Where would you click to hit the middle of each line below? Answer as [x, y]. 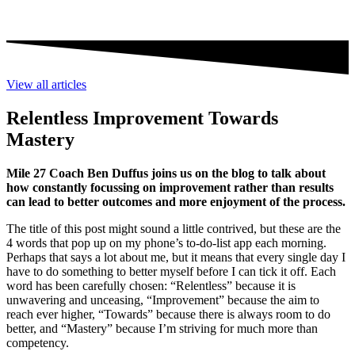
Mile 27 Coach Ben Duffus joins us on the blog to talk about [166, 173]
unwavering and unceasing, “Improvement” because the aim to [163, 300]
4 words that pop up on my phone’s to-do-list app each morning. [166, 242]
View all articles [46, 84]
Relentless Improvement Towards [142, 118]
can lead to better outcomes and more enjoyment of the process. [176, 201]
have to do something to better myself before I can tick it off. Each [171, 271]
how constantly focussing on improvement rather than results [170, 187]
